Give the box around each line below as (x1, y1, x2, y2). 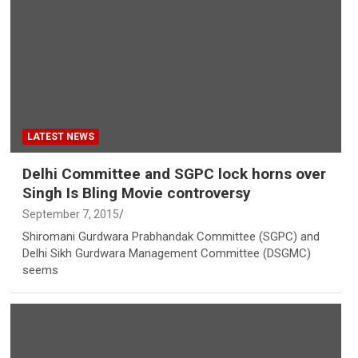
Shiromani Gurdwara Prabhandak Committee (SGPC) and (22, 229, 320, 244)
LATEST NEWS (26, 130, 94, 142)
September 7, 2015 (22, 207, 119, 221)
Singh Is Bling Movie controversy (22, 183, 251, 202)
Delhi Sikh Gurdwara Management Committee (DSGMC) (22, 245, 311, 261)
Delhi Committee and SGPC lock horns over (22, 164, 326, 183)
